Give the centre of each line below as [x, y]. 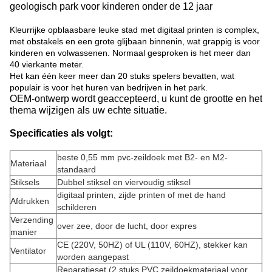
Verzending [32, 220]
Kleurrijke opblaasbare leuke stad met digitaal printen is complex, [134, 30]
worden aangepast [93, 257]
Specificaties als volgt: [61, 133]
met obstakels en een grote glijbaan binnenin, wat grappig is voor [135, 41]
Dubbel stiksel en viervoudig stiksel [124, 182]
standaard [76, 169]
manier [24, 232]
